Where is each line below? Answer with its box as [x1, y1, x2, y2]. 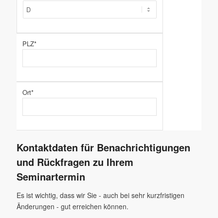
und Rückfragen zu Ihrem [16, 155, 133, 169]
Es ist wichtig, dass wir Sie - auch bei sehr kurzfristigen [16, 190, 184, 200]
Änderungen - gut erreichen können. [16, 201, 128, 212]
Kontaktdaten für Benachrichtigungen [16, 140, 190, 155]
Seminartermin [16, 169, 85, 184]
